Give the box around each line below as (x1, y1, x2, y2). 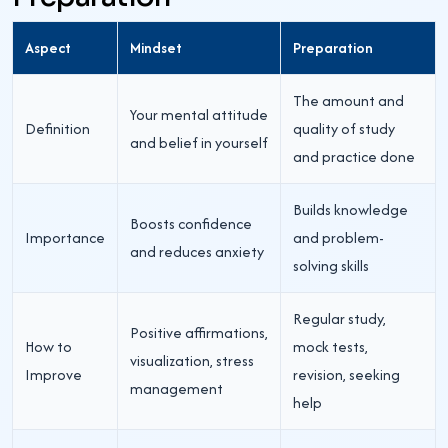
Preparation (293, 36, 373, 58)
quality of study (293, 117, 395, 139)
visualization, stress (130, 349, 254, 371)
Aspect (25, 36, 71, 58)
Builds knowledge (293, 198, 408, 220)
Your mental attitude (130, 103, 268, 125)
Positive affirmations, (130, 321, 268, 343)
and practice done (293, 145, 415, 167)
